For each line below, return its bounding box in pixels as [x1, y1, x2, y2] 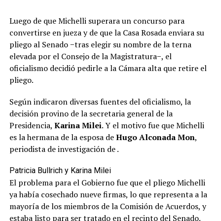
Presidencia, [9, 119, 54, 131]
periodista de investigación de [9, 143, 117, 154]
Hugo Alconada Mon [115, 131, 195, 143]
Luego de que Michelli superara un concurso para [9, 15, 184, 26]
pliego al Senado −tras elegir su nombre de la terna [9, 38, 191, 50]
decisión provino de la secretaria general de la [9, 108, 173, 119]
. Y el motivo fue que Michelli [101, 119, 204, 131]
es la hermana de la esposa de [9, 131, 116, 143]
